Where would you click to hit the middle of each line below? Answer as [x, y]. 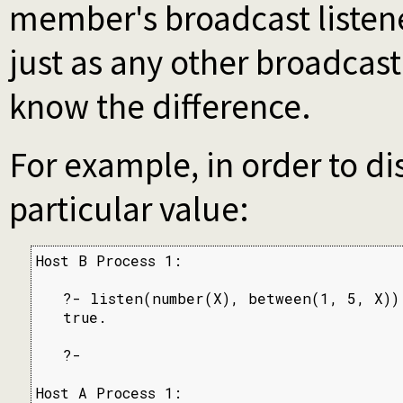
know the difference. [160, 107]
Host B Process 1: [109, 261]
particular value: [129, 210]
